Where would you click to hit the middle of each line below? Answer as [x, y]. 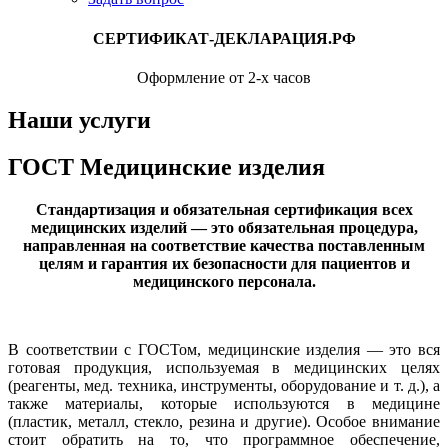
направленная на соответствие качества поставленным [224, 245]
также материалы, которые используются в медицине [224, 403]
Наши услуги [79, 119]
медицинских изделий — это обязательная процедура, [224, 227]
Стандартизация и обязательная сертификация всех [224, 209]
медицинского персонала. [224, 281]
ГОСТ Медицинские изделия [166, 166]
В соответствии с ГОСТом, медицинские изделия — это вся [224, 349]
